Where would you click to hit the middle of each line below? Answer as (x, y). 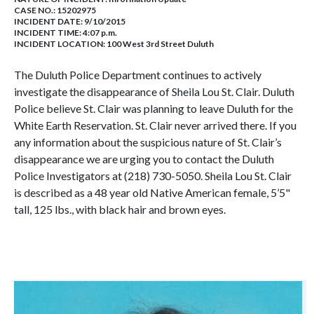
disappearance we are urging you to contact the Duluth (144, 159)
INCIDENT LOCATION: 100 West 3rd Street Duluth (114, 44)
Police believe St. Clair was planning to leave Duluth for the (153, 108)
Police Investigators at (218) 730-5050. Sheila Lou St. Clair (153, 176)
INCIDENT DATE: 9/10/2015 (70, 21)
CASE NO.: (35, 10)
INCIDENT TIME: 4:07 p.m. (66, 33)
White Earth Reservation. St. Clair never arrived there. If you (155, 125)
